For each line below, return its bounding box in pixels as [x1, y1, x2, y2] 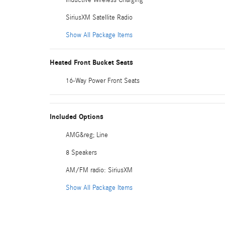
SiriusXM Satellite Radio [66, 13, 133, 22]
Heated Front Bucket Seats [50, 58, 133, 67]
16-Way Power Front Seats [66, 76, 140, 85]
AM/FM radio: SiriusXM [66, 166, 133, 174]
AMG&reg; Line [66, 131, 108, 139]
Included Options [50, 112, 103, 121]
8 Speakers [66, 148, 97, 157]
